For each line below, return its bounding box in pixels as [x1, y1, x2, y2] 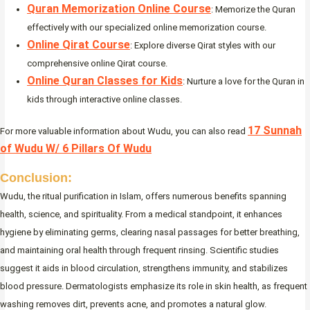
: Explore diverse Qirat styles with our [130, 40, 275, 51]
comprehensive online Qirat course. [27, 58, 167, 69]
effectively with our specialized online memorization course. [27, 22, 266, 33]
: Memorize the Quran [211, 4, 295, 15]
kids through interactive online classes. [27, 94, 182, 105]
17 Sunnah [248, 123, 302, 137]
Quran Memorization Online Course [27, 2, 211, 16]
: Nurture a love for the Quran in [183, 76, 304, 87]
